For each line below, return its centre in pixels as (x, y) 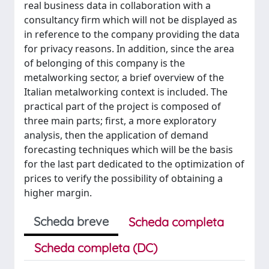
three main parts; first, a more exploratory (120, 121)
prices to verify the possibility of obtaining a (123, 178)
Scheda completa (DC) (96, 248)
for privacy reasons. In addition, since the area (129, 49)
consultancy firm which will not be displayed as (131, 20)
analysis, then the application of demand (116, 135)
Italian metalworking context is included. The (126, 92)
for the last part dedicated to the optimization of (134, 164)
